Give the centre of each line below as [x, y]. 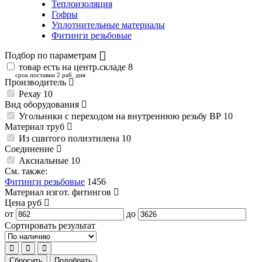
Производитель [37, 82]
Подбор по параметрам [52, 56]
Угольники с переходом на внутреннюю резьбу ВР [121, 116]
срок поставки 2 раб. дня [50, 75]
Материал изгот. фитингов [59, 192]
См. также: [26, 171]
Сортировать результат [50, 226]
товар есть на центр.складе [72, 67]
